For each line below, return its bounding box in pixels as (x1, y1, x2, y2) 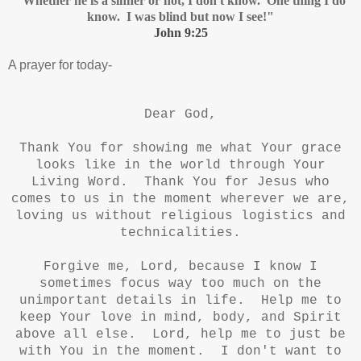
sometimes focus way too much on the (39, 276, 322, 291)
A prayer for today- (8, 57, 112, 72)
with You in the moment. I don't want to (19, 343, 342, 359)
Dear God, (144, 106, 217, 122)
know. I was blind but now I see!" (87, 9, 274, 23)
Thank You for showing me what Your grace (19, 140, 342, 156)
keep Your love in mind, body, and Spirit (19, 309, 342, 325)
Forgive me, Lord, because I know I (44, 259, 317, 274)
